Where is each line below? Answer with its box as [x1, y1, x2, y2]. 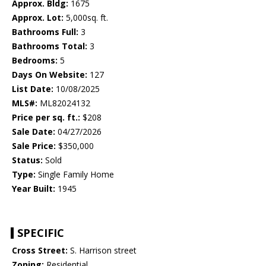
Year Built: [12, 183, 55, 195]
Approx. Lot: [12, 12, 64, 24]
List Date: [12, 83, 53, 95]
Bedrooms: [12, 55, 58, 66]
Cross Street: [12, 245, 68, 256]
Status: [12, 154, 43, 166]
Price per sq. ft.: [12, 112, 80, 123]
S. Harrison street [68, 245, 137, 256]
